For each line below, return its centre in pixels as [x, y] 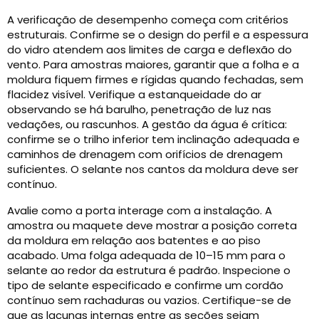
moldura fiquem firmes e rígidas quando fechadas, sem [155, 80]
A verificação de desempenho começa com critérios [148, 20]
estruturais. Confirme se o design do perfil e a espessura [158, 35]
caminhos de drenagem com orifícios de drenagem [145, 155]
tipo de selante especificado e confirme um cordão [145, 286]
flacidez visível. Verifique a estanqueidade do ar [134, 95]
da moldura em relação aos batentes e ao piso [134, 241]
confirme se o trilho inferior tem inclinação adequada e [153, 140]
